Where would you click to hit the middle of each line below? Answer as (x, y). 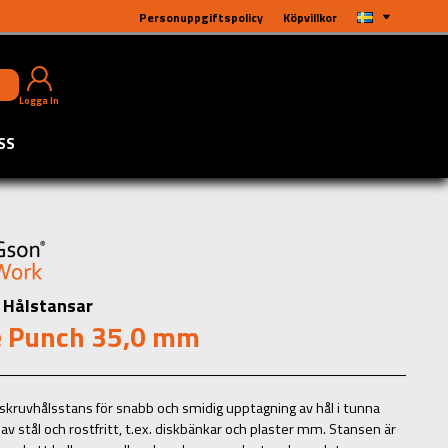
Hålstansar (48, 305)
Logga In (39, 100)
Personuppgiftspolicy (201, 17)
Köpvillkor (310, 17)
